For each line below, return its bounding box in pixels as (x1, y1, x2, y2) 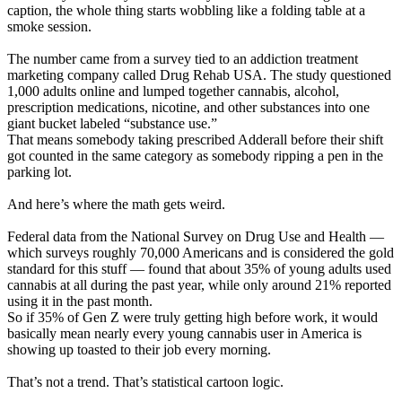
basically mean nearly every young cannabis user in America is (7, 325, 362, 341)
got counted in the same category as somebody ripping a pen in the (7, 147, 383, 163)
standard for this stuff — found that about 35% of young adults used (7, 260, 391, 276)
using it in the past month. (7, 293, 153, 309)
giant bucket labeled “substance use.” (7, 115, 217, 131)
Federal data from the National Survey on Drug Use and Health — (7, 228, 384, 244)
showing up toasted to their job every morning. (7, 341, 271, 357)
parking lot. (7, 163, 72, 179)
